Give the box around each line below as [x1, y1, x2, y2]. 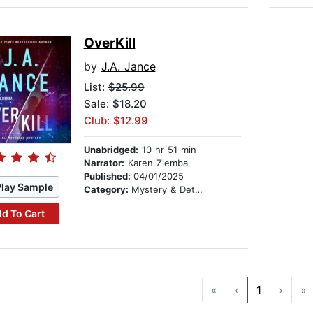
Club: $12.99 [83, 114, 148, 128]
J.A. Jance [101, 59, 156, 74]
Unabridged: [83, 144, 138, 156]
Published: [83, 170, 133, 182]
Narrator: [83, 157, 124, 169]
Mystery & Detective [131, 184, 195, 196]
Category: [83, 184, 131, 196]
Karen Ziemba [124, 157, 188, 169]
